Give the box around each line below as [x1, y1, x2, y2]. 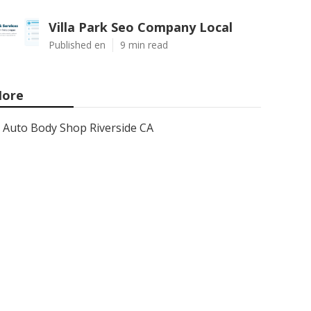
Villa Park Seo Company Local [49, 19, 233, 35]
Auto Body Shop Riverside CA [3, 120, 153, 135]
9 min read [120, 38, 168, 51]
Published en [49, 38, 106, 51]
